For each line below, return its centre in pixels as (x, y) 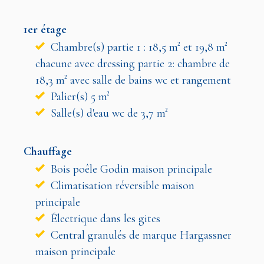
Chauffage (48, 151)
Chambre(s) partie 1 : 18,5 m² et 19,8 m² (138, 47)
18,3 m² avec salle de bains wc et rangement (133, 80)
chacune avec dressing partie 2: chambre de (133, 63)
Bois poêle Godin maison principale (130, 169)
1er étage (45, 29)
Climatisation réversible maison (121, 185)
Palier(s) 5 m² (79, 96)
